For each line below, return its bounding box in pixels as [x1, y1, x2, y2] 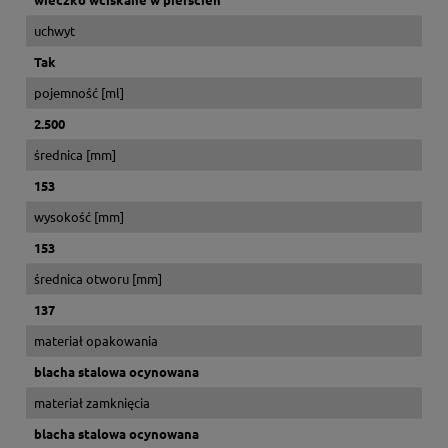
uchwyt [34, 21, 75, 39]
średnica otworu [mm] [34, 269, 162, 287]
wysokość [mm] [34, 207, 124, 225]
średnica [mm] [34, 145, 116, 163]
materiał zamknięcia [34, 393, 150, 411]
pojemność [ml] [34, 83, 124, 101]
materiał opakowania [34, 331, 158, 349]
